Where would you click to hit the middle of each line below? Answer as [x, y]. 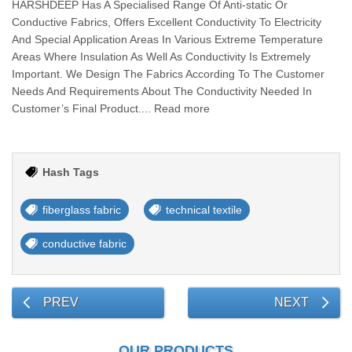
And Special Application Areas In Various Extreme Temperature [167, 39]
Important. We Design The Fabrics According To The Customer [168, 74]
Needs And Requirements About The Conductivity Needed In [162, 91]
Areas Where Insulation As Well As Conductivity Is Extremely [161, 57]
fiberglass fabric [82, 210]
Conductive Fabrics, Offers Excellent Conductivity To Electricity [167, 22]
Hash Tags [71, 172]
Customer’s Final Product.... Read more [111, 108]
